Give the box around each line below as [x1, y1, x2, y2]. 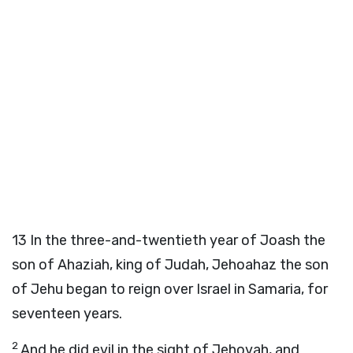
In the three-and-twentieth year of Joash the [30, 232, 325, 249]
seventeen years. [12, 305, 122, 322]
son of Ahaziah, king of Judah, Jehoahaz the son [12, 256, 329, 273]
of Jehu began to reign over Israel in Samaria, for [12, 281, 328, 298]
